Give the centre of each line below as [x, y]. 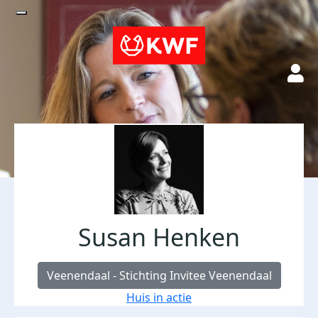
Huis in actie [159, 297]
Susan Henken [159, 237]
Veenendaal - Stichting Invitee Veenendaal [159, 275]
